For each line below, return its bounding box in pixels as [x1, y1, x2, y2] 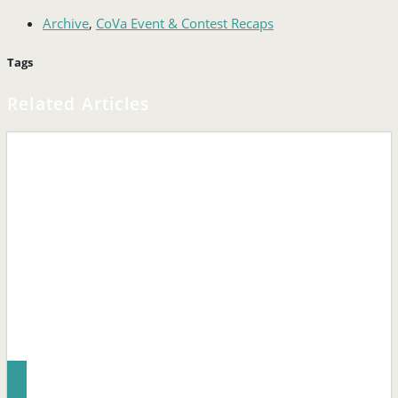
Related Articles [7, 92, 150, 116]
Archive [43, 14, 89, 33]
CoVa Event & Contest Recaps [96, 14, 274, 33]
